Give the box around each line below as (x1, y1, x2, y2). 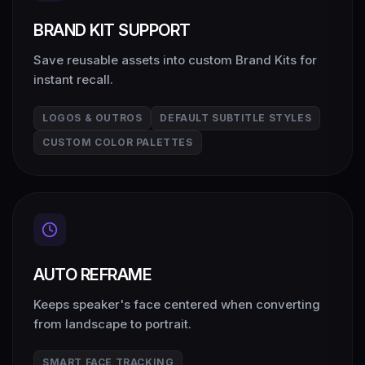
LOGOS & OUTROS (42, 112, 143, 124)
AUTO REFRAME (33, 265, 152, 284)
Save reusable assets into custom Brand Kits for (33, 52, 317, 68)
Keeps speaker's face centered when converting (33, 297, 320, 312)
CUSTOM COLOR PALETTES (42, 136, 193, 148)
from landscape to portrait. (33, 316, 191, 332)
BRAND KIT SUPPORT (33, 20, 191, 40)
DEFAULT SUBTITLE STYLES (160, 112, 312, 124)
